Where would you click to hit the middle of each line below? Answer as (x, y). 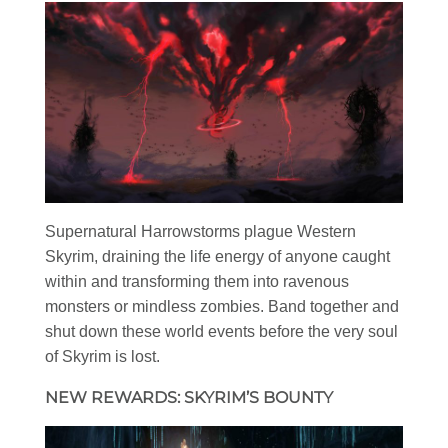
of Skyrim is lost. (102, 357)
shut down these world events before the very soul (221, 332)
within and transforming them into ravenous (197, 282)
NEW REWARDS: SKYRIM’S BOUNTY (189, 398)
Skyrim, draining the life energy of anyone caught (217, 257)
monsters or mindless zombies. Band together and (222, 307)
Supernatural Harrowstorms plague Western (200, 232)
